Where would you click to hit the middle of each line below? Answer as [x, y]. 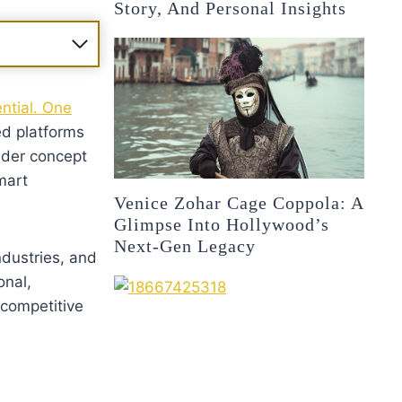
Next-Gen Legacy [185, 245]
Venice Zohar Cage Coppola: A [239, 202]
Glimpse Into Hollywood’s [222, 224]
